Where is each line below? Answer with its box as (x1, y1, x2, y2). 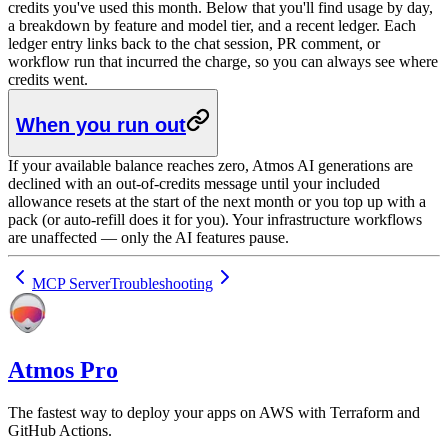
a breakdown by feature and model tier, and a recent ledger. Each (8, 16, 416, 34)
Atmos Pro (8, 356, 118, 383)
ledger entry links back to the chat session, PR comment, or (8, 34, 380, 52)
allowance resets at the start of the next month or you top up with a (8, 192, 426, 210)
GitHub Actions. (8, 421, 112, 439)
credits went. (8, 70, 88, 88)
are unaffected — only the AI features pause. (8, 228, 289, 246)
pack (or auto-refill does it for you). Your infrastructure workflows (8, 210, 422, 228)
